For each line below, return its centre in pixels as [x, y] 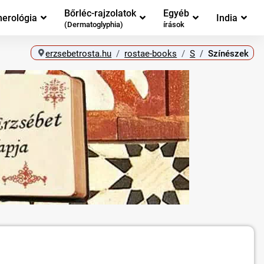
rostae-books [151, 53]
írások [174, 25]
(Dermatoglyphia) [94, 25]
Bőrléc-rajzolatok [100, 13]
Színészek [229, 53]
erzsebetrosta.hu [79, 53]
